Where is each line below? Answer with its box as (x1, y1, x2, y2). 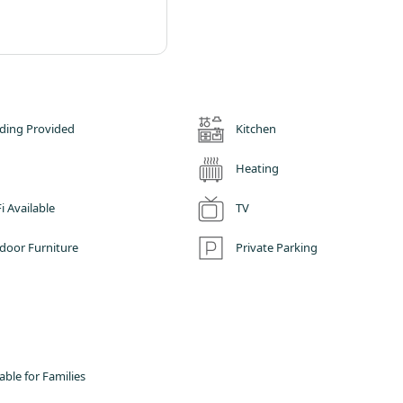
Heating (236, 159, 280, 176)
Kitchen (236, 121, 277, 138)
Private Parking (236, 238, 318, 255)
